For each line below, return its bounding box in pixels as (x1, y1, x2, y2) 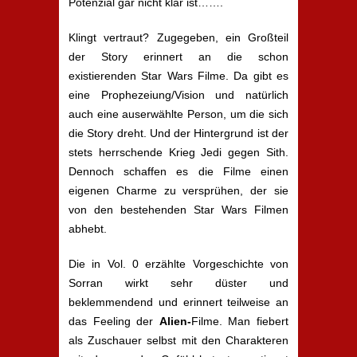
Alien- (159, 315, 191, 328)
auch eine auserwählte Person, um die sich (69, 108, 288, 120)
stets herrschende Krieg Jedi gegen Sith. (69, 146, 288, 159)
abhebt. (69, 222, 107, 235)
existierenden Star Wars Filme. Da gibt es (69, 69, 288, 82)
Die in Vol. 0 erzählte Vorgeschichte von (69, 257, 288, 270)
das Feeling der (69, 315, 159, 328)
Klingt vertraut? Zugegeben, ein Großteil (69, 31, 288, 44)
